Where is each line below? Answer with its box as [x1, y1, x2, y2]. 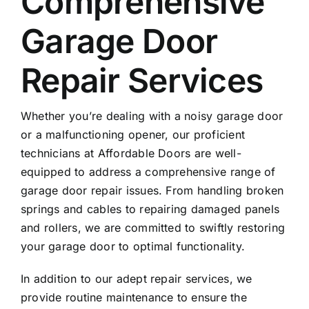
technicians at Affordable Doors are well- [20, 146, 241, 161]
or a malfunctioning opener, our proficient [20, 128, 246, 142]
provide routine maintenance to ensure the [20, 290, 247, 305]
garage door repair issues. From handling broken [20, 183, 284, 198]
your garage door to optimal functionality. [20, 239, 246, 254]
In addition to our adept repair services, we [20, 272, 252, 286]
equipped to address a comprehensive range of [20, 165, 276, 179]
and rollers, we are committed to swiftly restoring [20, 221, 285, 235]
